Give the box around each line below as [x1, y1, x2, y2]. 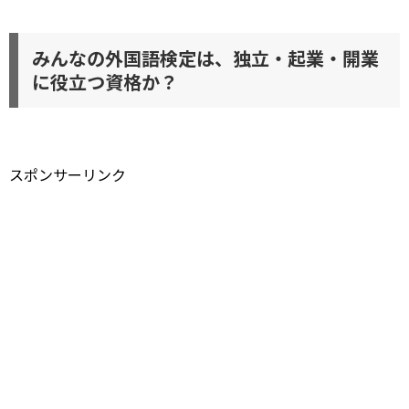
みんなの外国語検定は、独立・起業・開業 [32, 45, 379, 71]
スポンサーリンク [9, 163, 126, 185]
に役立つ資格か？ [32, 68, 178, 95]
